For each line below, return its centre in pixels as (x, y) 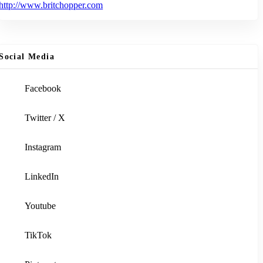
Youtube (41, 206)
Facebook (43, 89)
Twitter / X (45, 118)
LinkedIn (42, 177)
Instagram (43, 147)
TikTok (38, 235)
